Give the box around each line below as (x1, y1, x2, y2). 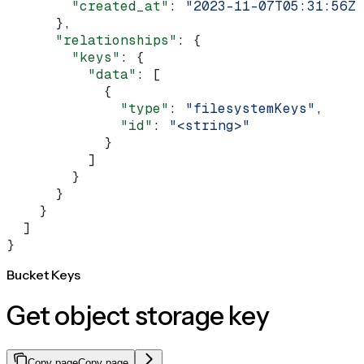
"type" (6, 99, 169, 117)
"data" (6, 65, 136, 83)
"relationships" (6, 31, 177, 49)
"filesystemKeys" (185, 99, 315, 117)
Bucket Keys (6, 266, 80, 283)
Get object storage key (6, 300, 270, 332)
